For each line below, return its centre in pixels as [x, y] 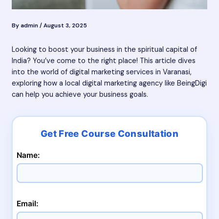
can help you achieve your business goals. [80, 95]
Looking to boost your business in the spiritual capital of [104, 50]
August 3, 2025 [65, 25]
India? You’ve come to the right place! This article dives [104, 61]
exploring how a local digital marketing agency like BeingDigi [109, 83]
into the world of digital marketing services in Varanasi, [102, 72]
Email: [27, 203]
